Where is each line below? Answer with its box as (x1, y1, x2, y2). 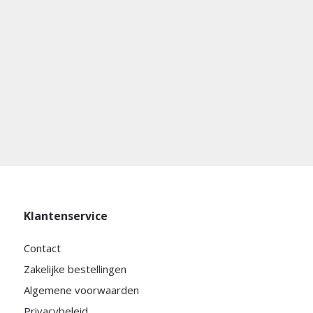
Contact (23, 241, 61, 255)
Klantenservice (23, 208, 108, 224)
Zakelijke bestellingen (23, 262, 126, 276)
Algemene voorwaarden (23, 283, 139, 297)
